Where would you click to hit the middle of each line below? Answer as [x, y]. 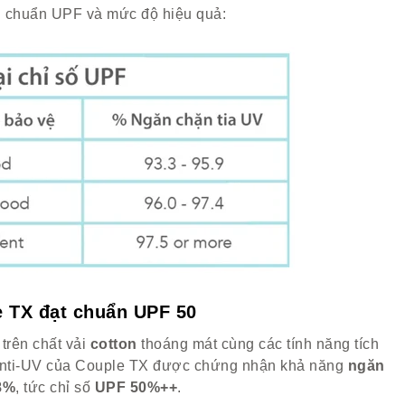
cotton [112, 344]
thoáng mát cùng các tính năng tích [258, 344]
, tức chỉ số [55, 387]
